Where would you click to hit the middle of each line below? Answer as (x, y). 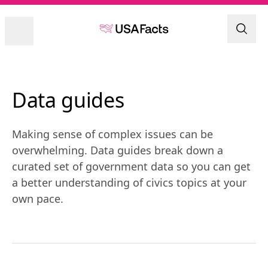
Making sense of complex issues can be (112, 134)
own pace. (38, 199)
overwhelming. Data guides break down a (118, 150)
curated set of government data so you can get (131, 166)
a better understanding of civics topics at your (129, 182)
